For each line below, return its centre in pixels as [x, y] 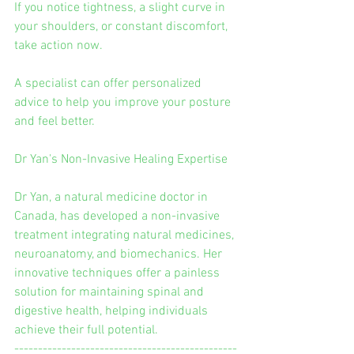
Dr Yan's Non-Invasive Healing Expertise [121, 159]
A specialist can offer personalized [109, 83]
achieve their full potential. [86, 330]
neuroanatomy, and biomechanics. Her [120, 254]
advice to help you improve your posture [124, 102]
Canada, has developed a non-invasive [119, 216]
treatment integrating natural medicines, [126, 235]
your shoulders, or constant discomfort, [122, 26]
